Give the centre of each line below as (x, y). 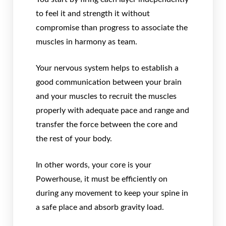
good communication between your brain (109, 82)
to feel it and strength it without (93, 14)
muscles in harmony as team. (87, 42)
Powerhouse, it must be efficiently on (102, 179)
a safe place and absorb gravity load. (100, 208)
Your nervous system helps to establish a (107, 68)
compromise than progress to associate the (112, 28)
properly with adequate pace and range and (112, 111)
